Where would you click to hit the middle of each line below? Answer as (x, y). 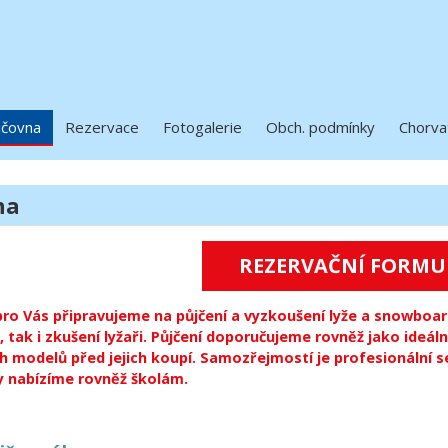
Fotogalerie (202, 127)
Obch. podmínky (320, 127)
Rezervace (102, 127)
